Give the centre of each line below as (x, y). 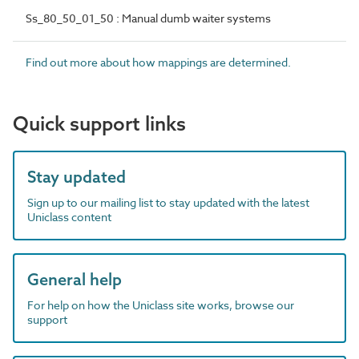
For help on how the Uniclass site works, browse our (161, 305)
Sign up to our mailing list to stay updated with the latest (168, 202)
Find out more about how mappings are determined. (158, 62)
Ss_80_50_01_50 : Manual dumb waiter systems (148, 18)
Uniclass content (69, 216)
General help (75, 279)
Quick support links (99, 123)
